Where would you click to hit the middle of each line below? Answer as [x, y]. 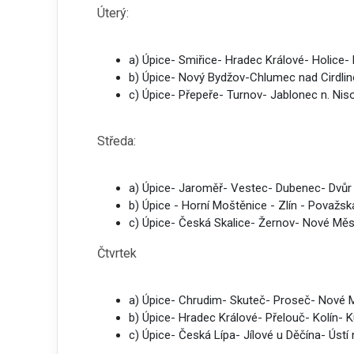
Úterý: [113, 13]
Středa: [117, 141]
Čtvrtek [117, 253]
